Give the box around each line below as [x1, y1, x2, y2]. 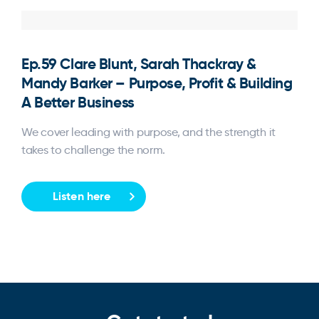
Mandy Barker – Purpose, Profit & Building [21, 73, 293, 93]
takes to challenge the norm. [21, 142, 166, 157]
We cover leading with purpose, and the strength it [21, 125, 276, 139]
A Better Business [21, 92, 135, 112]
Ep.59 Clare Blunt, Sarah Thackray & [21, 53, 256, 73]
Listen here [53, 188, 111, 204]
